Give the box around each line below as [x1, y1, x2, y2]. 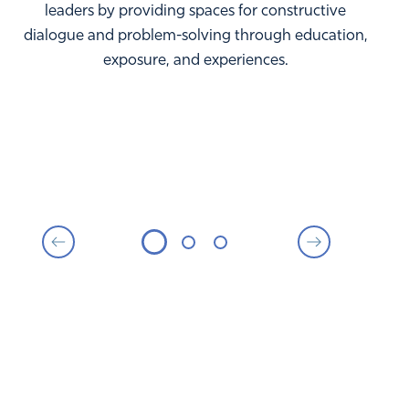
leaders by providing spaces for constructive [45, 4, 346, 20]
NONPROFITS [120, 364, 253, 404]
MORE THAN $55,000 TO [62, 335, 310, 375]
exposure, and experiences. [102, 53, 288, 69]
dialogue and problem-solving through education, [23, 28, 368, 45]
